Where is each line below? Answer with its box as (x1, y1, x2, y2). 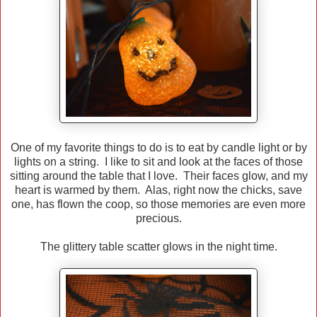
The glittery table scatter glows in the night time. (40, 241, 277, 253)
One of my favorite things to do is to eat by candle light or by (10, 142, 307, 154)
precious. (135, 212, 182, 225)
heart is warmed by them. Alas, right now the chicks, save (15, 184, 302, 197)
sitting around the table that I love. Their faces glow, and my (9, 170, 308, 183)
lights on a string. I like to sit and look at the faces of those (14, 156, 303, 168)
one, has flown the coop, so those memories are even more (11, 198, 306, 211)
